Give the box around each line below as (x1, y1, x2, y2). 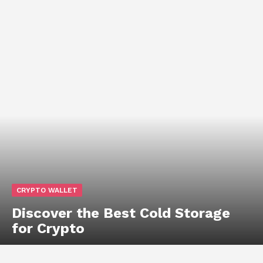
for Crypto (12, 220, 85, 237)
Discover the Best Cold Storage (12, 205, 230, 222)
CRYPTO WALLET (16, 186, 77, 195)
